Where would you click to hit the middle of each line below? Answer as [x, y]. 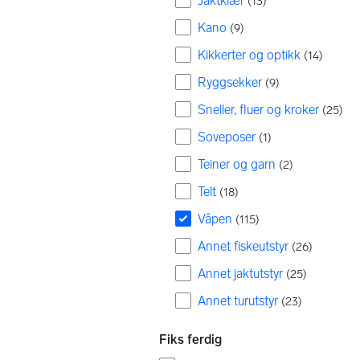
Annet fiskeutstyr [243, 246]
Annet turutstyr [238, 301]
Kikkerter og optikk [249, 55]
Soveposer [227, 137]
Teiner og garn [237, 164]
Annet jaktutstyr [240, 274]
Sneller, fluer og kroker [258, 110]
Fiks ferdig [190, 340]
